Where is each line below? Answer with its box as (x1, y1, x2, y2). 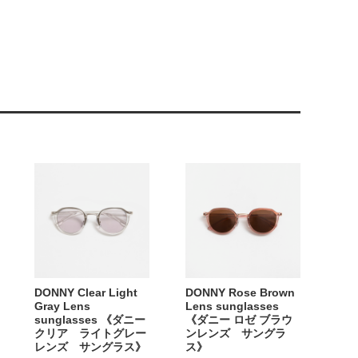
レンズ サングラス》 (34, 341, 146, 353)
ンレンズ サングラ (185, 328, 286, 340)
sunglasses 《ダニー (34, 314, 145, 326)
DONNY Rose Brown (185, 287, 295, 299)
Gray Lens (34, 300, 90, 312)
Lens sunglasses (185, 300, 279, 312)
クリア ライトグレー (34, 328, 146, 340)
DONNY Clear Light (34, 287, 137, 299)
